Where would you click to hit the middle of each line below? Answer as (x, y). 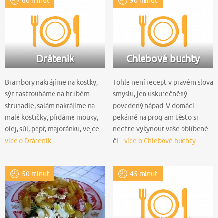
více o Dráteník (28, 141)
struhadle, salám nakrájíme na (50, 106)
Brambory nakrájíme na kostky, (51, 82)
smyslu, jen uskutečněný (150, 94)
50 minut (36, 174)
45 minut (144, 174)
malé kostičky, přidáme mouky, (52, 118)
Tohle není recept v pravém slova (163, 82)
